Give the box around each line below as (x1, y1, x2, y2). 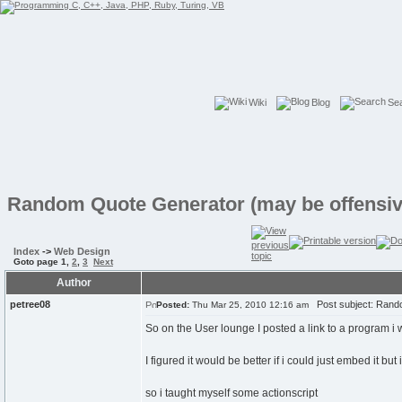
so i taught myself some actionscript (145, 387, 318, 399)
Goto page (13, 257, 61, 267)
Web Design (54, 246, 110, 257)
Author (56, 276, 92, 289)
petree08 (10, 299, 50, 310)
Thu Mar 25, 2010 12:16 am (189, 300, 309, 310)
